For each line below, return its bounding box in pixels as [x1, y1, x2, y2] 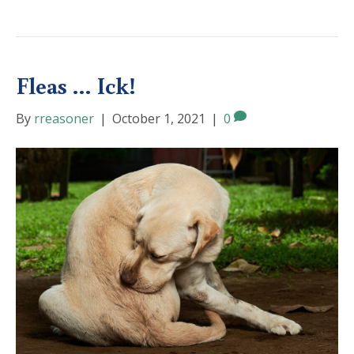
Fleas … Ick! [16, 69, 136, 100]
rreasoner [34, 109, 94, 127]
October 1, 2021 [112, 109, 205, 127]
